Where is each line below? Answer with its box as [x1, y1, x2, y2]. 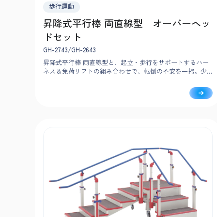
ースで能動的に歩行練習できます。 [43, 83, 144, 93]
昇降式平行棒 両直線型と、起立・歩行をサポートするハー [43, 57, 209, 67]
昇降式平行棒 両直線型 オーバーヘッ [43, 15, 211, 30]
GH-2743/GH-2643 [43, 45, 96, 54]
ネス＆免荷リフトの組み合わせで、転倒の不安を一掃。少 [43, 66, 207, 76]
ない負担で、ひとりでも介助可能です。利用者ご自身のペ [43, 75, 207, 84]
